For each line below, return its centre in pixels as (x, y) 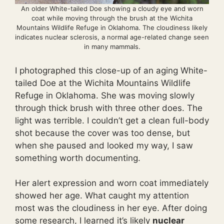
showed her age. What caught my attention (102, 196)
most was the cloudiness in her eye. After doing (111, 208)
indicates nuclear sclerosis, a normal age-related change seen (112, 37)
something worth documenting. (78, 158)
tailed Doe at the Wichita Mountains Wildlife (103, 83)
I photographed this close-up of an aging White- (111, 70)
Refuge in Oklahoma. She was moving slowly (105, 95)
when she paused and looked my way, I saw (104, 145)
